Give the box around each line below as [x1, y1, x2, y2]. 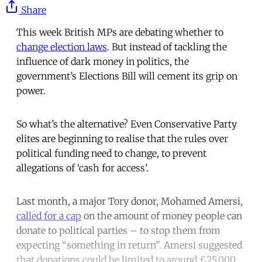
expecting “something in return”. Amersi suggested [16, 239, 242, 251]
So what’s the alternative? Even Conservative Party [16, 118, 237, 130]
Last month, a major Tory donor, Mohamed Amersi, [16, 195, 243, 208]
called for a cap [16, 210, 81, 222]
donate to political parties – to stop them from [16, 225, 220, 237]
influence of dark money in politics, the [16, 56, 189, 68]
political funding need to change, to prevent [16, 147, 206, 160]
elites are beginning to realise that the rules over [16, 133, 228, 145]
